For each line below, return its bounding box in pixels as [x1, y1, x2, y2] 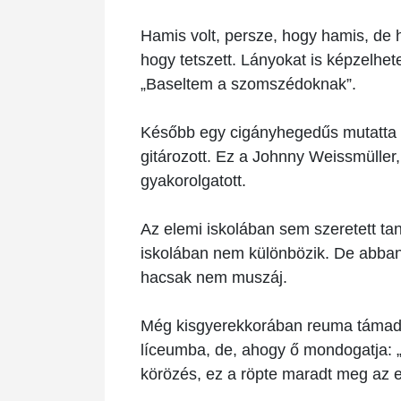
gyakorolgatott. [141, 171, 251, 190]
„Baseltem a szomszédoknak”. [141, 74, 361, 93]
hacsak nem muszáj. [141, 268, 287, 286]
